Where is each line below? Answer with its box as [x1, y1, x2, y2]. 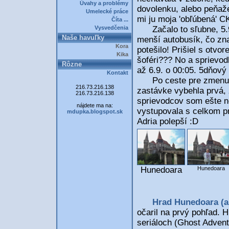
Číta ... [111, 16, 131, 22]
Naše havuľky [58, 34, 104, 41]
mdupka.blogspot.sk [66, 108, 123, 114]
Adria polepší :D [137, 117, 198, 126]
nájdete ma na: [76, 102, 113, 108]
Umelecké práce [86, 8, 131, 14]
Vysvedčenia [95, 25, 131, 31]
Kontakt [107, 70, 131, 76]
